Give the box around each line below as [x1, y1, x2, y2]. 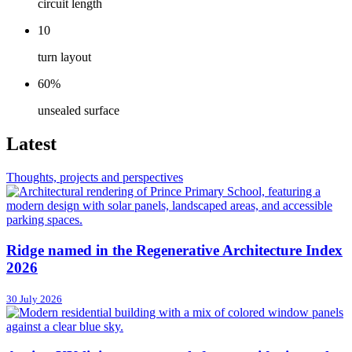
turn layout [38, 50, 91, 64]
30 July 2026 [6, 292, 62, 305]
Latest [6, 134, 57, 155]
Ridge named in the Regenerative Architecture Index [6, 241, 343, 258]
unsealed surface [38, 104, 119, 118]
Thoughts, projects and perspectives [6, 170, 183, 185]
